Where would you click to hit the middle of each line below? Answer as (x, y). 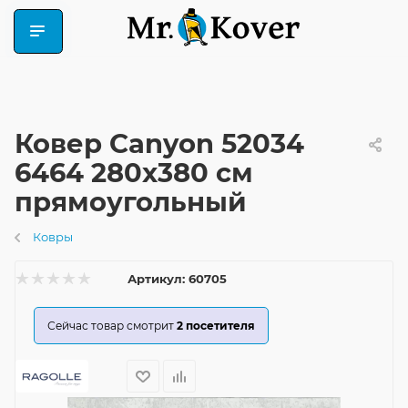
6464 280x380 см (134, 173)
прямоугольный (131, 202)
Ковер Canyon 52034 (159, 143)
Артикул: (156, 279)
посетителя (220, 326)
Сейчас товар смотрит (111, 326)
